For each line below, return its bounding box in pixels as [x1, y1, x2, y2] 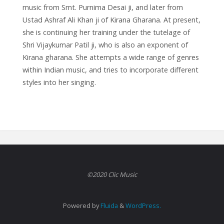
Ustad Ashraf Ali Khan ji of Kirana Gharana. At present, [22, 15, 200, 25]
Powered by [63, 200, 99, 210]
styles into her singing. [22, 77, 96, 87]
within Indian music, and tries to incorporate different [22, 65, 198, 75]
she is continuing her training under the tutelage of [22, 27, 190, 37]
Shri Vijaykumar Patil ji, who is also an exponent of [22, 40, 188, 50]
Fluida [99, 200, 118, 210]
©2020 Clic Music [87, 169, 137, 179]
